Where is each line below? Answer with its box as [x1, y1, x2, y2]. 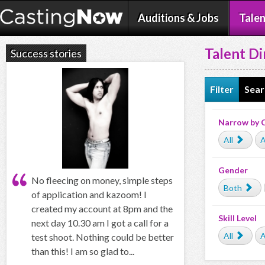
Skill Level [218, 213, 257, 223]
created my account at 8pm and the [31, 202, 173, 214]
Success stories [11, 47, 82, 60]
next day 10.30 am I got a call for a [31, 216, 169, 228]
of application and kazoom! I [31, 188, 147, 200]
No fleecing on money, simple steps [31, 174, 173, 186]
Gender [218, 165, 248, 175]
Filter [210, 83, 234, 95]
